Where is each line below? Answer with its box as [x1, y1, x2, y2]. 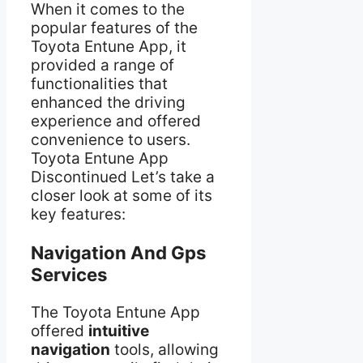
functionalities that [31, 74, 168, 93]
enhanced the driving [31, 92, 186, 112]
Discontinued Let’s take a [31, 167, 215, 186]
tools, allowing [110, 340, 219, 359]
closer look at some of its [31, 186, 212, 205]
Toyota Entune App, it [31, 36, 186, 56]
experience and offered [31, 111, 201, 130]
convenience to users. [31, 130, 190, 149]
